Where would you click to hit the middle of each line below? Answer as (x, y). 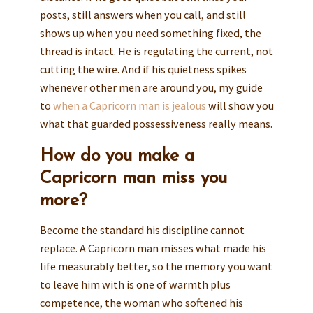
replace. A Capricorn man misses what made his (153, 248)
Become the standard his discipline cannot (142, 230)
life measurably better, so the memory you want (156, 267)
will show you (240, 105)
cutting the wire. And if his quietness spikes (143, 69)
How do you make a (117, 156)
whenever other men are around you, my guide (151, 87)
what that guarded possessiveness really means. (156, 123)
